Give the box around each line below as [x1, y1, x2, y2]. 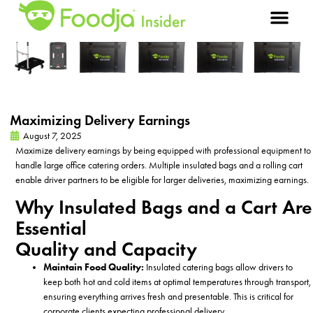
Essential [15, 216, 87, 241]
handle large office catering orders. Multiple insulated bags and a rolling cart [15, 159, 303, 171]
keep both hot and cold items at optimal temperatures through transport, [43, 276, 312, 289]
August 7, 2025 [23, 129, 82, 142]
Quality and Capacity [15, 237, 198, 262]
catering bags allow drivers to [180, 261, 293, 274]
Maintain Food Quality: [43, 261, 147, 274]
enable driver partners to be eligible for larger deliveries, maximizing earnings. [15, 173, 310, 186]
